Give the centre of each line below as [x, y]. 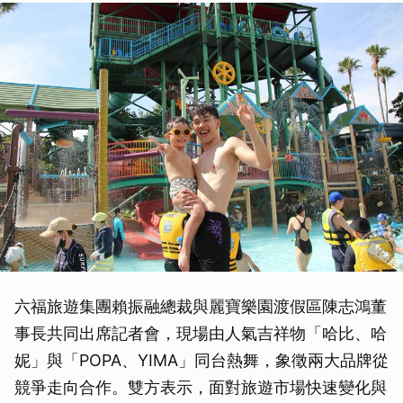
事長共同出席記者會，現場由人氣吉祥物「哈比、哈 [201, 333]
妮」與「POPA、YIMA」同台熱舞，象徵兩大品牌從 [201, 360]
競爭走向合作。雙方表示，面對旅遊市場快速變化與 [201, 387]
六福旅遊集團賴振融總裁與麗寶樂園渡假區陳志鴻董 [201, 306]
